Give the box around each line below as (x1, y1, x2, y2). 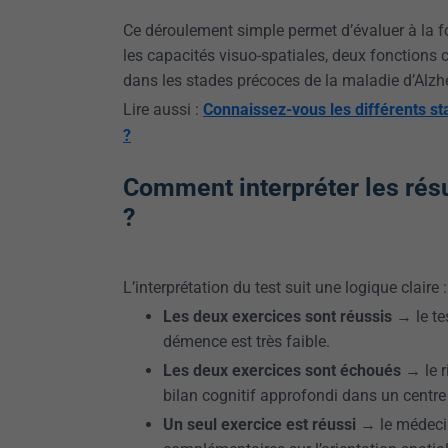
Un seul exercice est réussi (163, 415, 356, 434)
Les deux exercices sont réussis (163, 307, 392, 326)
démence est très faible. (163, 332, 330, 351)
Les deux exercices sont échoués (163, 361, 401, 380)
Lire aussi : (123, 100, 203, 119)
